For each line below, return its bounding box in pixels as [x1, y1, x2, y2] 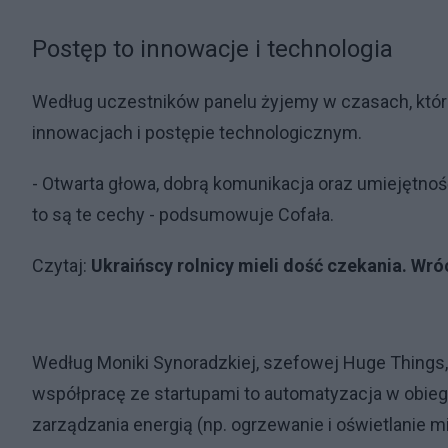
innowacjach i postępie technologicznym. [32, 122, 362, 143]
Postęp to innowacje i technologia [32, 35, 393, 63]
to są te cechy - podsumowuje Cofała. [32, 204, 338, 225]
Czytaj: [32, 255, 91, 276]
